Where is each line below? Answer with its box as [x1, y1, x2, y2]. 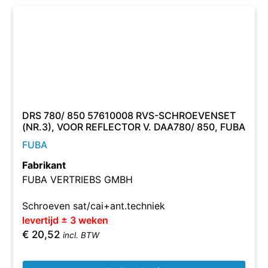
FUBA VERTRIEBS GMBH [22, 173, 133, 185]
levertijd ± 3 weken [22, 214, 109, 226]
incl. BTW [63, 230, 100, 240]
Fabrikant [22, 159, 66, 171]
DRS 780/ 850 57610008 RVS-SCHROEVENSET [22, 109, 236, 121]
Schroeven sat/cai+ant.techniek [22, 200, 166, 212]
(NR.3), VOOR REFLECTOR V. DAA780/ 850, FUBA [22, 121, 246, 133]
